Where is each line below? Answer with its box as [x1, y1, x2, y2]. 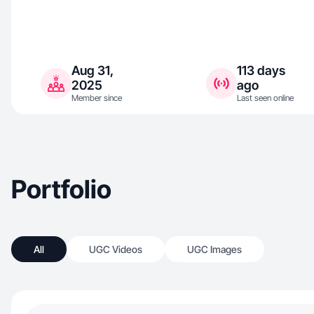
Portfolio [11, 174, 111, 205]
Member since [71, 93, 122, 103]
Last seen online [236, 93, 294, 103]
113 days [236, 63, 285, 78]
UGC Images [187, 243, 242, 255]
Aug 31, [71, 63, 114, 78]
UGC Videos [89, 243, 142, 255]
